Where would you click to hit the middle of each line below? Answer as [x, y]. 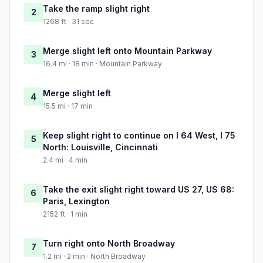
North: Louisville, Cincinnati [100, 147]
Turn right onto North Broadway [109, 244]
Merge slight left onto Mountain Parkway [127, 51]
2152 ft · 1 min [65, 214]
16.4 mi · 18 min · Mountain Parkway [102, 64]
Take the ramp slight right [96, 9]
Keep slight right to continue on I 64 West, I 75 [139, 136]
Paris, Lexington [76, 201]
